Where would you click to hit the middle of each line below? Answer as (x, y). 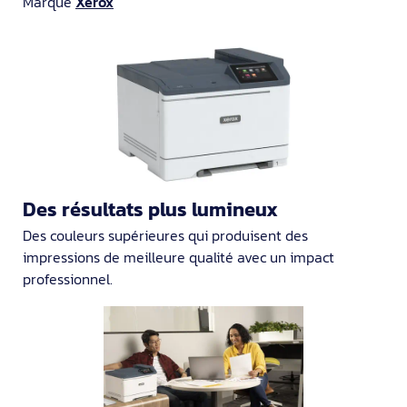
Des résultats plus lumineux (150, 210)
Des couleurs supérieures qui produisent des (165, 236)
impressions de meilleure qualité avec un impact (179, 258)
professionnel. (68, 279)
